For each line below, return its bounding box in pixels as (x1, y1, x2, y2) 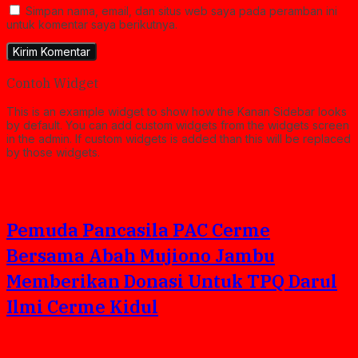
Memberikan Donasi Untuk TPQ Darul (6, 268, 337, 292)
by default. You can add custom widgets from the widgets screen (6, 117, 349, 132)
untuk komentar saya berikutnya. (6, 18, 177, 32)
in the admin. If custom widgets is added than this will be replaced (6, 131, 351, 145)
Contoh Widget (6, 74, 98, 92)
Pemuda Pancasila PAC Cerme (6, 217, 270, 241)
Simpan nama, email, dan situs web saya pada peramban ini (26, 4, 337, 18)
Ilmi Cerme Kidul (6, 294, 158, 318)
